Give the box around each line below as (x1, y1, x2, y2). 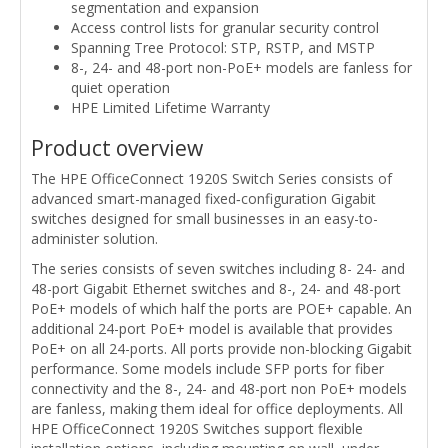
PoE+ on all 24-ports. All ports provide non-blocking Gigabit (31, 338, 412, 358)
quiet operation (71, 77, 170, 97)
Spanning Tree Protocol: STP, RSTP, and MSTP (71, 37, 375, 57)
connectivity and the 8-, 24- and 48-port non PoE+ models (31, 378, 407, 398)
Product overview (31, 133, 203, 162)
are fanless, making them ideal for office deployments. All (31, 398, 403, 418)
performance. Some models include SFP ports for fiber (31, 358, 384, 378)
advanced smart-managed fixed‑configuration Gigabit (31, 188, 376, 208)
